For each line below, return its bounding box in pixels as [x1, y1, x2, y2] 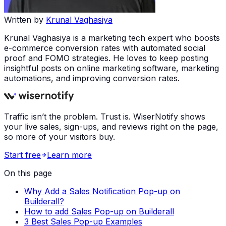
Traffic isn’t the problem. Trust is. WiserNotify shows [4, 111, 205, 122]
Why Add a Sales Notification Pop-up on [24, 186, 180, 196]
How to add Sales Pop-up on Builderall [24, 206, 174, 216]
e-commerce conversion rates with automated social [4, 42, 205, 53]
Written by [4, 14, 43, 25]
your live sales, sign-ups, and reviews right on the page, [4, 121, 218, 132]
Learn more [47, 149, 92, 160]
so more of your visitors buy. [4, 131, 115, 142]
